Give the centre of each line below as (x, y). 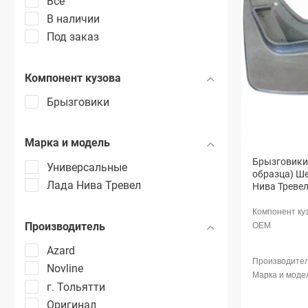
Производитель (65, 226)
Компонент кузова (73, 78)
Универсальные (87, 167)
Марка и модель (67, 143)
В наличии (73, 19)
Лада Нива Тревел (94, 186)
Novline (65, 269)
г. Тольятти (76, 287)
